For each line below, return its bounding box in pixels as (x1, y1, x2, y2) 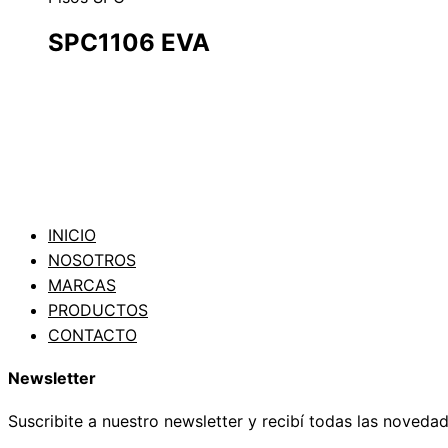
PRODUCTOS (48, 299, 148, 320)
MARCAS (48, 274, 116, 295)
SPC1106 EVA (48, 27, 210, 57)
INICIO (48, 224, 96, 245)
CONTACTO (48, 324, 137, 345)
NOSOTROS (48, 249, 136, 270)
